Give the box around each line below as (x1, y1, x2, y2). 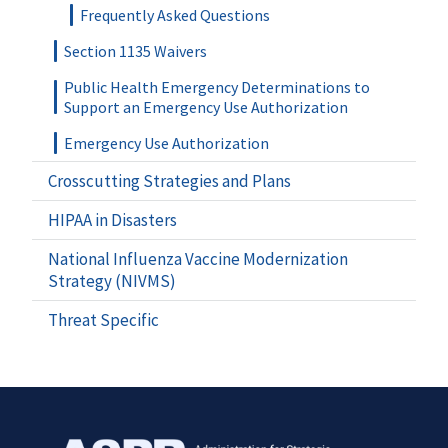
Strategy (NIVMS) (48, 269, 176, 292)
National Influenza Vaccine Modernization (48, 247, 348, 270)
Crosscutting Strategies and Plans (48, 169, 291, 192)
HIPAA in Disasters (48, 208, 177, 231)
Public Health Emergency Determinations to (64, 76, 370, 97)
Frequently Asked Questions (80, 4, 270, 25)
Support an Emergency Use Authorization (64, 96, 348, 117)
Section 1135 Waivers (64, 40, 207, 61)
